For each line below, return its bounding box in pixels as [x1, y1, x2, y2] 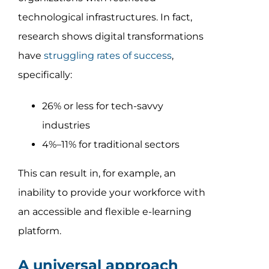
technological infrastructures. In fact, [17, 11, 192, 23]
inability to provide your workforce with [17, 186, 205, 198]
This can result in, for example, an [17, 167, 176, 179]
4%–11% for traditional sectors [41, 138, 180, 150]
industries [41, 119, 90, 131]
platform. [17, 225, 61, 237]
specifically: [17, 68, 72, 80]
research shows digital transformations [17, 30, 204, 42]
